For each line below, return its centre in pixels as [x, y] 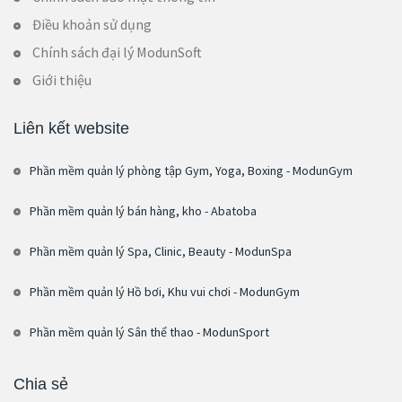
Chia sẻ [41, 384]
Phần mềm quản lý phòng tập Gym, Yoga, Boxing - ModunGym [191, 171]
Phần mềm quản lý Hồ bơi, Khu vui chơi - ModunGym [165, 292]
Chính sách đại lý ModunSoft [117, 52]
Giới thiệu [62, 79]
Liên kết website [71, 128]
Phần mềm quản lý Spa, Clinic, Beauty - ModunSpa [161, 252]
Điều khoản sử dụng [92, 24]
